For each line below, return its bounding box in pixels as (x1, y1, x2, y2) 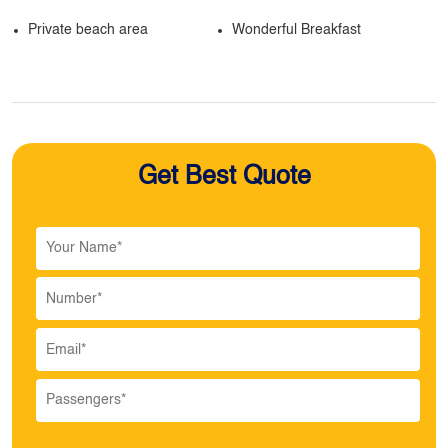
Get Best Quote (137, 165, 311, 190)
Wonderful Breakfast (232, 23, 365, 37)
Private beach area (28, 23, 152, 37)
